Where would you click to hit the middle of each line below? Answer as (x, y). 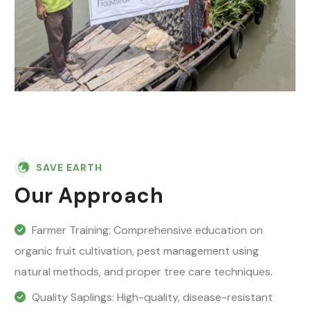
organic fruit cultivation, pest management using (137, 250)
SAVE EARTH (69, 167)
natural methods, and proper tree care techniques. (144, 271)
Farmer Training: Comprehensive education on (147, 230)
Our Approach (89, 195)
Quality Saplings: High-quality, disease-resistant (152, 297)
